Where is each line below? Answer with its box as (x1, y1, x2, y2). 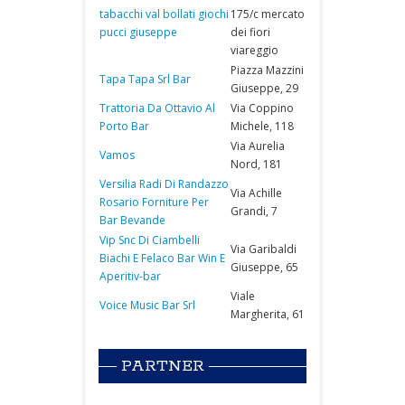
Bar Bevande (99, 212, 165, 228)
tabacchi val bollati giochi (99, 6, 229, 22)
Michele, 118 (231, 118, 294, 134)
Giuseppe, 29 (231, 80, 298, 96)
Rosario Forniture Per (99, 194, 209, 210)
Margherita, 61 (231, 306, 305, 322)
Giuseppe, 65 (231, 259, 298, 275)
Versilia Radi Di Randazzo (99, 176, 229, 192)
